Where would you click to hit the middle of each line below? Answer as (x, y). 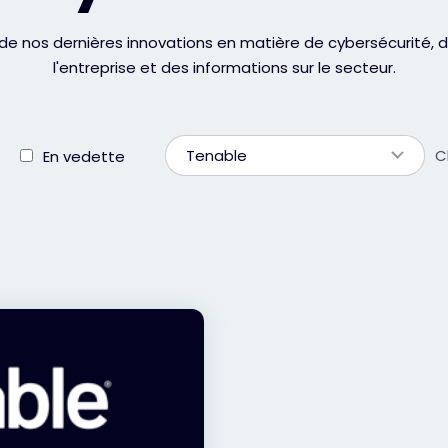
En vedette (84, 156)
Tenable (216, 155)
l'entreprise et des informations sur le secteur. (224, 67)
